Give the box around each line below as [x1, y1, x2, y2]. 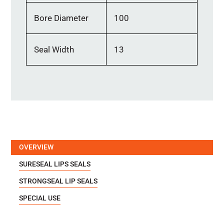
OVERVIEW [19, 142, 54, 151]
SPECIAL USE [19, 193, 61, 202]
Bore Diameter [34, 12, 89, 23]
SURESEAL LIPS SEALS [19, 159, 91, 168]
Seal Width [34, 44, 74, 54]
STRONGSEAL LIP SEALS [19, 176, 98, 185]
